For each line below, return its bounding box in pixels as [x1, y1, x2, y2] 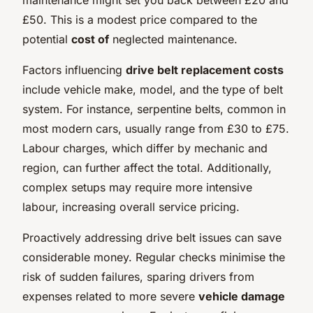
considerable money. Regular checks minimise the [22, 249, 285, 264]
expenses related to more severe [22, 289, 198, 303]
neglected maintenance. [109, 31, 238, 46]
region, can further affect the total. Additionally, [22, 160, 272, 175]
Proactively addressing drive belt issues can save [22, 230, 282, 245]
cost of [71, 31, 109, 46]
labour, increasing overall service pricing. [22, 199, 240, 214]
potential [22, 31, 71, 46]
